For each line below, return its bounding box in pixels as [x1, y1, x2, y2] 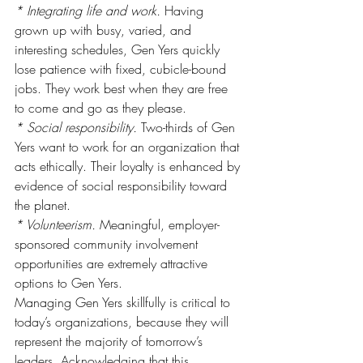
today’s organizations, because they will [15, 313, 233, 331]
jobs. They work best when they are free [15, 79, 232, 97]
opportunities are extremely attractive [15, 254, 211, 272]
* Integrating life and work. [15, 2, 160, 19]
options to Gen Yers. [15, 274, 122, 292]
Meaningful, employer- [96, 216, 220, 233]
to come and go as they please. [15, 99, 186, 117]
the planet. [15, 196, 70, 214]
